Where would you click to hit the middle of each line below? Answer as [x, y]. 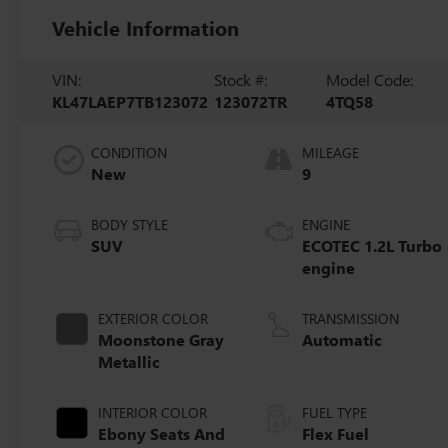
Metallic [129, 361]
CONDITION [129, 152]
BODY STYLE [130, 224]
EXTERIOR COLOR [153, 318]
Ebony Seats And [162, 433]
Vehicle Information [146, 27]
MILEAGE [331, 152]
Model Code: [369, 79]
